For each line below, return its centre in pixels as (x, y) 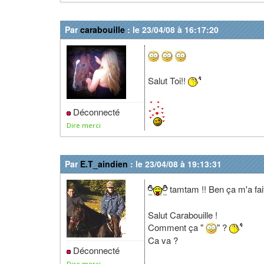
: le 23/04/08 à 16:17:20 (172, 29)
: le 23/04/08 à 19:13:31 (175, 164)
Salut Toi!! (168, 80)
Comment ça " (177, 227)
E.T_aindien (104, 164)
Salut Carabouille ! (183, 214)
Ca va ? (163, 240)
